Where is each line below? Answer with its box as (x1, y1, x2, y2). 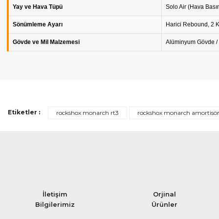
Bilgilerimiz (35, 200, 75, 208)
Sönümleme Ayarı (13, 21, 63, 28)
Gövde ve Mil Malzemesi (13, 39, 80, 45)
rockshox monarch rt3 (56, 109, 119, 116)
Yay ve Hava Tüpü (13, 3, 63, 10)
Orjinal (153, 190, 176, 198)
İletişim (42, 190, 67, 198)
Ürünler (151, 200, 177, 208)
